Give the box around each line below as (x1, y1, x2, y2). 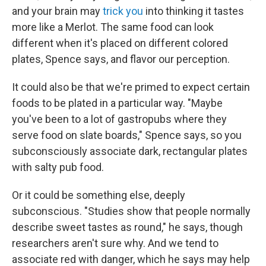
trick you (103, 4, 143, 17)
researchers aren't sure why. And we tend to (12, 236, 218, 249)
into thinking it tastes (143, 4, 244, 17)
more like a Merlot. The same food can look (12, 20, 214, 33)
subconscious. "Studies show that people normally (12, 204, 251, 217)
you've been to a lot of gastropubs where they (12, 112, 227, 125)
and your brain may (12, 4, 103, 17)
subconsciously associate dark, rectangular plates (12, 144, 248, 157)
